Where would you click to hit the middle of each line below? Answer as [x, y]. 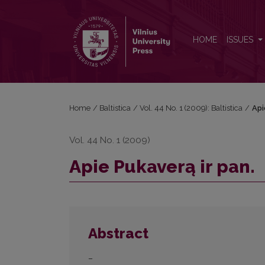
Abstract [118, 234]
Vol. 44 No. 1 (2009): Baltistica [191, 108]
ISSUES [241, 40]
